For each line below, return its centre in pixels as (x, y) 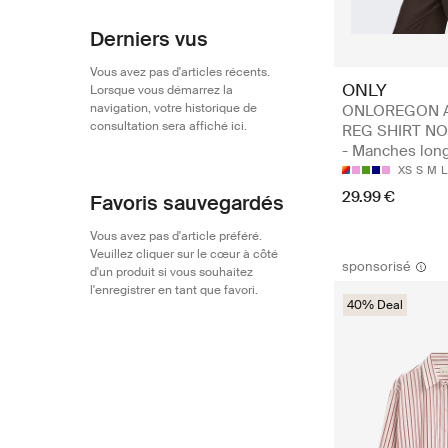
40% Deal (375, 304)
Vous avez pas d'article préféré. (176, 236)
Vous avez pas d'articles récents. (180, 72)
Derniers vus (149, 39)
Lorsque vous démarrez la (161, 90)
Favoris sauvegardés (187, 203)
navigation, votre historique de (173, 108)
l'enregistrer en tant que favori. (174, 290)
